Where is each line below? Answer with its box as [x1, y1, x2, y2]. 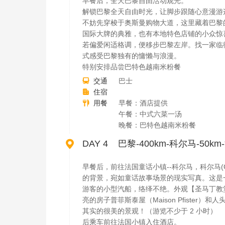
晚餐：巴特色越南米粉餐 [119, 121, 196, 129]
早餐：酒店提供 [119, 99, 168, 107]
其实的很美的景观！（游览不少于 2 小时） [82, 207, 217, 215]
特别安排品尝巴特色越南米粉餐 [82, 63, 181, 71]
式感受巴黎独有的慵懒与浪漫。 [82, 52, 181, 60]
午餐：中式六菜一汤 [119, 110, 182, 118]
